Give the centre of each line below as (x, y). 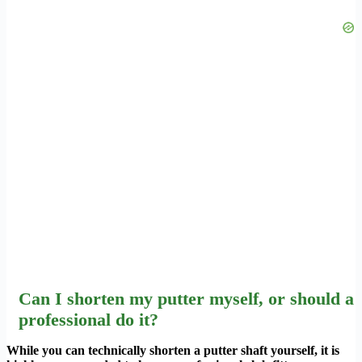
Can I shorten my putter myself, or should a (186, 298)
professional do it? (88, 319)
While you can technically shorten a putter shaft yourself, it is (173, 350)
